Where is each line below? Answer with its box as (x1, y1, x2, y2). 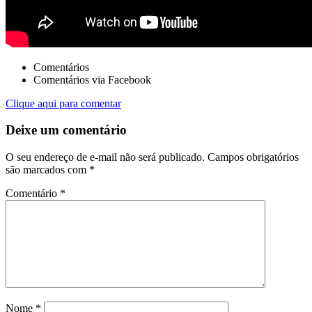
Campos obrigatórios (208, 150, 299, 163)
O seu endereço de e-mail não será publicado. (6, 150, 205, 163)
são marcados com (6, 163, 89, 175)
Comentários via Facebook (33, 73, 151, 86)
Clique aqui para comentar (6, 97, 121, 109)
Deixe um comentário (6, 123, 127, 138)
